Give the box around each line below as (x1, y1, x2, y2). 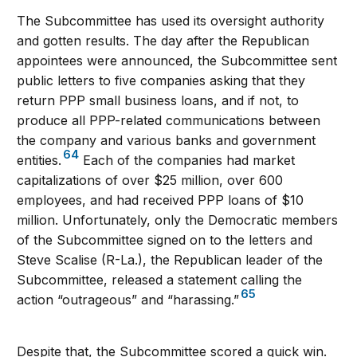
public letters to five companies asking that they (17, 72, 306, 88)
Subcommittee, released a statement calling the (17, 271, 303, 288)
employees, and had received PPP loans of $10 (17, 191, 304, 208)
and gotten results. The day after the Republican (17, 32, 310, 49)
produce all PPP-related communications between (17, 112, 321, 128)
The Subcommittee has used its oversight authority (17, 12, 325, 29)
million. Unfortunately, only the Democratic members (17, 211, 339, 228)
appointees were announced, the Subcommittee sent (17, 52, 338, 69)
